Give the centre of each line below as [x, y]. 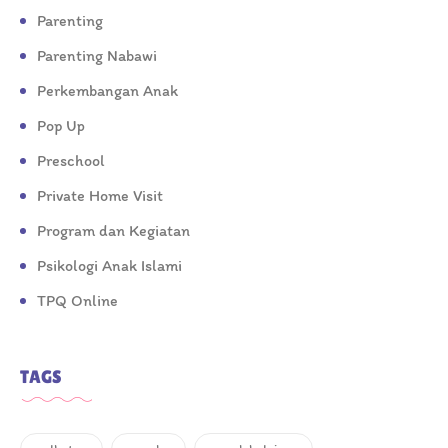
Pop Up [61, 126]
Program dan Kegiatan [113, 231]
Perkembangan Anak [107, 91]
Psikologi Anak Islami [109, 266]
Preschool [71, 161]
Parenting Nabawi [97, 56]
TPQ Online [77, 301]
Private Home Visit [100, 196]
